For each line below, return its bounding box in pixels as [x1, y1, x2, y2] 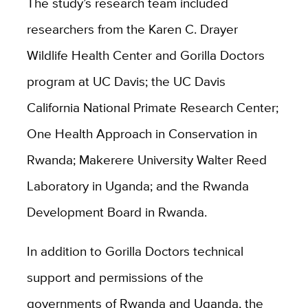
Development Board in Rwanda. [26, 201, 207, 221]
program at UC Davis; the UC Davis [26, 71, 225, 91]
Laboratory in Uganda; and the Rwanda [26, 175, 249, 195]
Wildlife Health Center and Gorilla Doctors [26, 45, 265, 65]
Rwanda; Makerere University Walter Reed [26, 149, 267, 169]
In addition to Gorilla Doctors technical [26, 241, 243, 261]
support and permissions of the [26, 267, 203, 287]
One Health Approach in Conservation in [26, 123, 257, 143]
